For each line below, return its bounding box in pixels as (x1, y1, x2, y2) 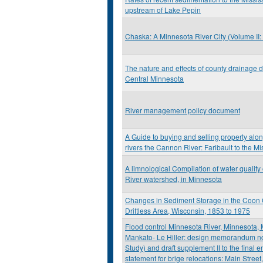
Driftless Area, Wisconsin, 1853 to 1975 (125, 205, 250, 215)
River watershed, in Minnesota (125, 174, 222, 184)
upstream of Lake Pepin (125, 5, 201, 15)
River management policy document (125, 105, 240, 115)
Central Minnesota (125, 73, 184, 83)
